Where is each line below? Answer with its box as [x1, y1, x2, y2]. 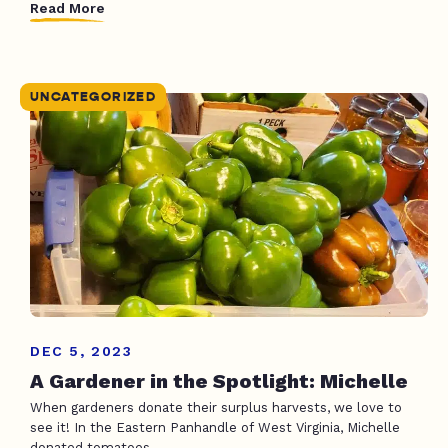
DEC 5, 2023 [30, 342, 133, 359]
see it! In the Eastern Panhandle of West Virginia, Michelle [30, 419, 400, 435]
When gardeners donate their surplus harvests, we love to [30, 399, 402, 415]
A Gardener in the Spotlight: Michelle [30, 368, 408, 393]
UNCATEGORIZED [30, 88, 157, 105]
